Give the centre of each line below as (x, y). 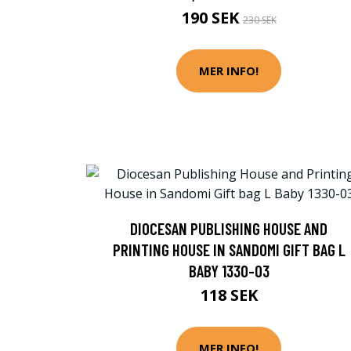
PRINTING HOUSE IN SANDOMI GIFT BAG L (229, 249)
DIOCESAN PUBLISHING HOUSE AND (229, 228)
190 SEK (212, 17)
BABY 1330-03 (229, 270)
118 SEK (229, 295)
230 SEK (259, 20)
